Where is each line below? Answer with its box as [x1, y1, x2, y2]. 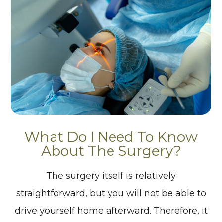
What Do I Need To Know [24, 128, 198, 145]
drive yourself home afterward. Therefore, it [14, 205, 208, 216]
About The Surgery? [41, 142, 181, 159]
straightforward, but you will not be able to [16, 187, 206, 199]
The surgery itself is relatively [46, 170, 176, 181]
